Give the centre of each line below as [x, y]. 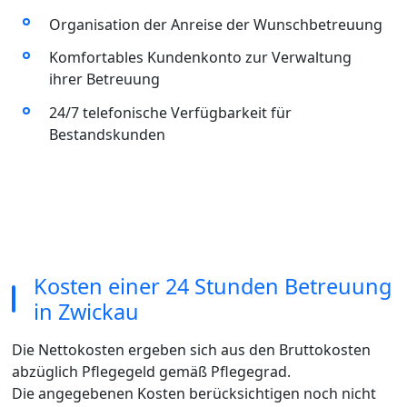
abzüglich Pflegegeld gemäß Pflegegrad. [151, 371]
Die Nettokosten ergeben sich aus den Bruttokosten [191, 349]
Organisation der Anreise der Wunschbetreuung [215, 24]
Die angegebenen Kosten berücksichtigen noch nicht [194, 393]
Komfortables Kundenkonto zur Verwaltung [200, 58]
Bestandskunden [107, 135]
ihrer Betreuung [104, 79]
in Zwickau [86, 311]
